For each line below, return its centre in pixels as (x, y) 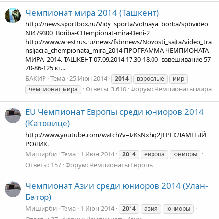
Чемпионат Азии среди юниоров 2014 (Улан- (117, 186)
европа (154, 154)
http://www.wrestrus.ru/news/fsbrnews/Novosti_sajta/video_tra (119, 41)
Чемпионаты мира (183, 89)
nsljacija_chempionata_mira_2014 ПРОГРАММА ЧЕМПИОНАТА (117, 50)
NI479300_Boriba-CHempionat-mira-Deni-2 (88, 33)
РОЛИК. (37, 143)
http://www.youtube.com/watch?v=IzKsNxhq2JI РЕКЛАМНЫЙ (116, 135)
